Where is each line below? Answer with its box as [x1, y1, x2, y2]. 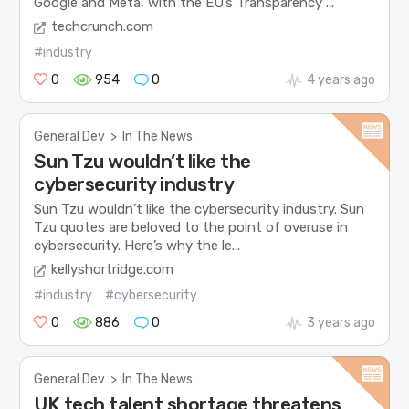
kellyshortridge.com [51, 261, 174, 278]
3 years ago [306, 315, 375, 331]
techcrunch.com [51, 18, 154, 36]
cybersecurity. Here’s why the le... [34, 236, 241, 254]
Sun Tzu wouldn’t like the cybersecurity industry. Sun [34, 200, 365, 217]
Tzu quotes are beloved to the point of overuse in [34, 218, 349, 236]
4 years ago [306, 72, 375, 89]
